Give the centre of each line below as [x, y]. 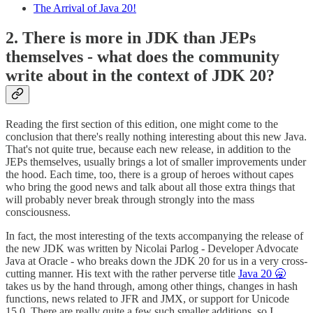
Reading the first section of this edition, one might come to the [142, 124]
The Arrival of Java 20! [85, 8]
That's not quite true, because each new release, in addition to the [148, 150]
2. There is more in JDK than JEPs [131, 38]
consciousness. [38, 212]
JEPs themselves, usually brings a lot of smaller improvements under [156, 162]
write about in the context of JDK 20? [140, 76]
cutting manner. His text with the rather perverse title [122, 274]
